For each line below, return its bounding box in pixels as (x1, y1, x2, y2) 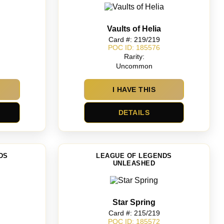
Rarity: (123, 52, 144, 60)
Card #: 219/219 (108, 35, 160, 43)
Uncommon (115, 61, 152, 70)
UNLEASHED (112, 159, 155, 167)
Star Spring (112, 198, 155, 207)
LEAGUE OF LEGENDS (96, 152, 172, 160)
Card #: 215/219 (108, 208, 160, 217)
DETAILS (118, 108, 150, 117)
